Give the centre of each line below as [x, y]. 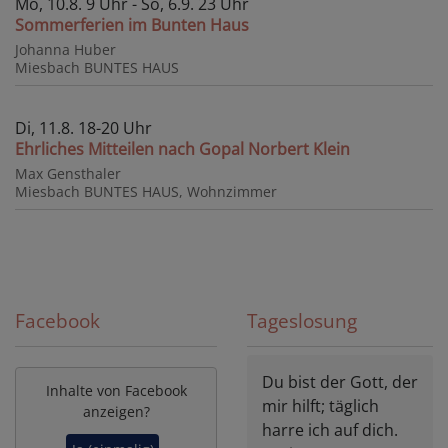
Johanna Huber [65, 49]
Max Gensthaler [68, 173]
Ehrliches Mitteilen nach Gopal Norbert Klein [182, 148]
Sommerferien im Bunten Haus [132, 24]
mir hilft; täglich [320, 405]
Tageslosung [302, 320]
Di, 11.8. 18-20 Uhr [83, 127]
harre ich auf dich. [330, 429]
